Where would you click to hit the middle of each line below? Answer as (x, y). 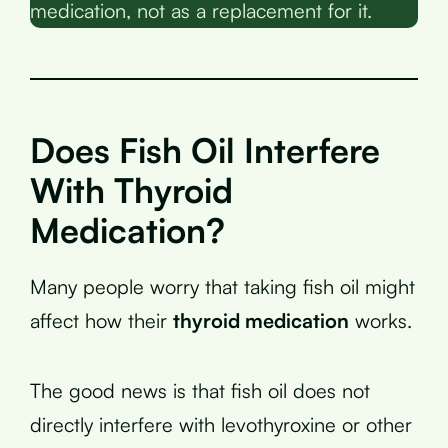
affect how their (101, 320)
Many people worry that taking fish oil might (222, 286)
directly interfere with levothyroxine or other (221, 424)
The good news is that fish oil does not (200, 390)
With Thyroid (131, 189)
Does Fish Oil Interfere (205, 149)
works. (380, 320)
